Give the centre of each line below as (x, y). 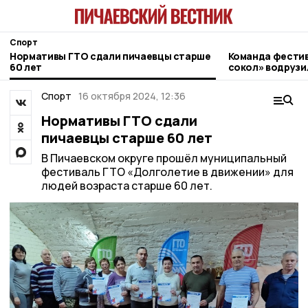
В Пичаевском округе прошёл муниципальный (164, 158)
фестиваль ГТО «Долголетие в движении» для (167, 172)
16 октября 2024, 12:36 (132, 96)
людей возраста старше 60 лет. (126, 186)
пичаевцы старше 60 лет (126, 138)
